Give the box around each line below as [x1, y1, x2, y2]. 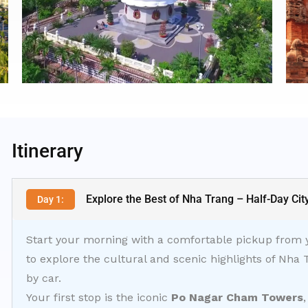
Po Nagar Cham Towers [171, 291, 303, 304]
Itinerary [12, 140, 83, 162]
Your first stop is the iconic [26, 291, 171, 304]
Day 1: [37, 194, 64, 205]
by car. [26, 272, 61, 285]
